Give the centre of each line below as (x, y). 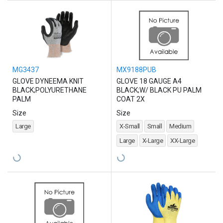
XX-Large (182, 141)
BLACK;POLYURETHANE (50, 90)
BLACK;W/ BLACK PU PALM (159, 90)
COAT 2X (131, 99)
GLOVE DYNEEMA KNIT (48, 81)
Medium (180, 126)
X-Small (130, 126)
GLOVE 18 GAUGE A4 (149, 81)
